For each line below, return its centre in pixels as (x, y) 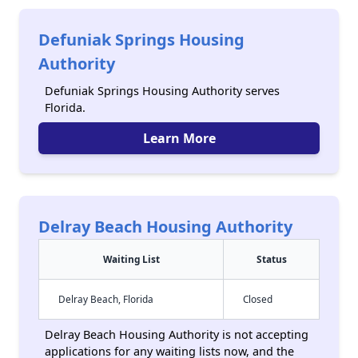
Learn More (179, 138)
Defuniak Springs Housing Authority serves (162, 91)
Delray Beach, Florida (106, 299)
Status (271, 259)
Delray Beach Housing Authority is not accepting (177, 334)
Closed (258, 299)
